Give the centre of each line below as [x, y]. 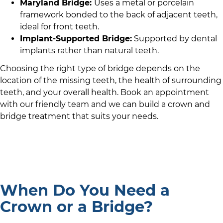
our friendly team [55, 105]
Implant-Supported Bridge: [76, 39]
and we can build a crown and [150, 105]
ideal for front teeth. [59, 27]
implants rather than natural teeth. [89, 51]
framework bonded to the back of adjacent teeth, [119, 15]
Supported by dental [174, 39]
